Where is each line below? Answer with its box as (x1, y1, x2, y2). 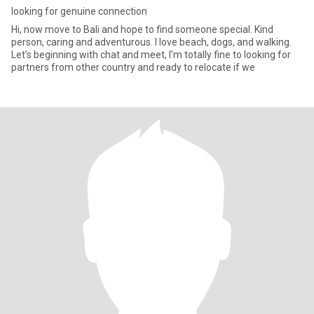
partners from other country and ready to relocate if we (11, 62, 255, 73)
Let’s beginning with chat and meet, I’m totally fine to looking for (11, 49, 169, 60)
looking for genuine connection (11, 6, 147, 17)
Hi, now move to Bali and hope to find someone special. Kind (11, 24, 273, 35)
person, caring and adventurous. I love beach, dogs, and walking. (11, 36, 292, 48)
